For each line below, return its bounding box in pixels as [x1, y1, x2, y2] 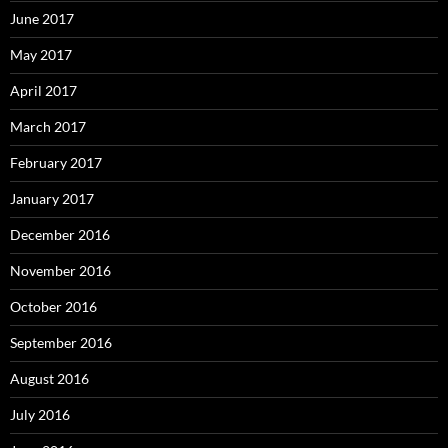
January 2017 [10, 189, 94, 207]
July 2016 [10, 405, 70, 423]
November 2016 [10, 261, 111, 279]
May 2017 [10, 45, 72, 63]
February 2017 [10, 153, 102, 171]
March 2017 [10, 117, 86, 135]
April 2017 [10, 81, 77, 99]
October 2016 [10, 297, 97, 315]
